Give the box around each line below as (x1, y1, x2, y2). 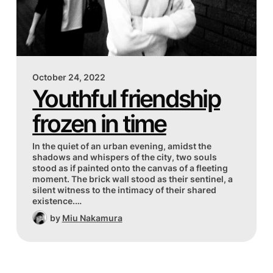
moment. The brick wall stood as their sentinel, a (32, 173, 233, 184)
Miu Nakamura (62, 213, 122, 224)
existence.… (32, 195, 82, 206)
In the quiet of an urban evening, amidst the (32, 140, 212, 151)
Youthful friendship (32, 84, 220, 114)
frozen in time (32, 109, 166, 139)
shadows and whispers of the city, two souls (32, 151, 218, 162)
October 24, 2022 (32, 71, 106, 82)
